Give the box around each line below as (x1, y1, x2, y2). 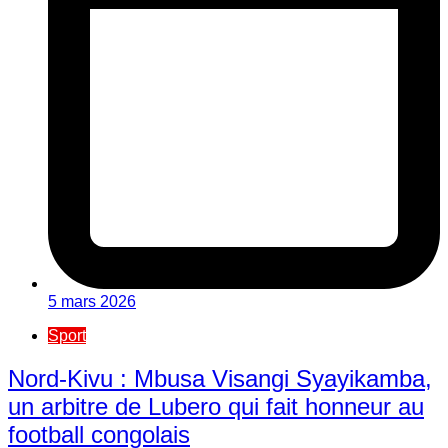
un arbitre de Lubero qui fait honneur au (8, 392, 424, 420)
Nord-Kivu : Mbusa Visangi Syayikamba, (8, 364, 432, 392)
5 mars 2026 (48, 292, 136, 310)
